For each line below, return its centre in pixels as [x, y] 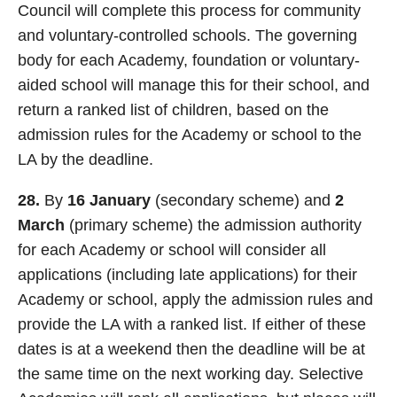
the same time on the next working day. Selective [191, 374]
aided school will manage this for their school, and [194, 85]
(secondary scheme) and [243, 200]
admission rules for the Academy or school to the [190, 135]
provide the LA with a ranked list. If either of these [192, 324]
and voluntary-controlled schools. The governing [187, 35]
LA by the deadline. [86, 160]
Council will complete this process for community [189, 11]
